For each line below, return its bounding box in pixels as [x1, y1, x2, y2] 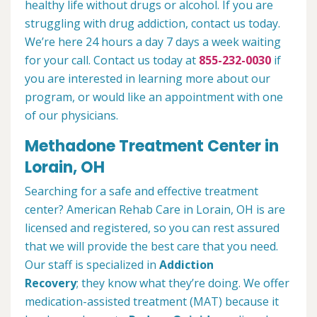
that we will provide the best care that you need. [25, 238, 278, 255]
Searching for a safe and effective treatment [25, 183, 258, 200]
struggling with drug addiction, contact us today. [25, 16, 280, 32]
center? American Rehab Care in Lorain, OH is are [25, 202, 285, 218]
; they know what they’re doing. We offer [76, 275, 289, 292]
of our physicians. [25, 108, 118, 124]
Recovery [25, 275, 76, 292]
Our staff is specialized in [25, 257, 159, 273]
